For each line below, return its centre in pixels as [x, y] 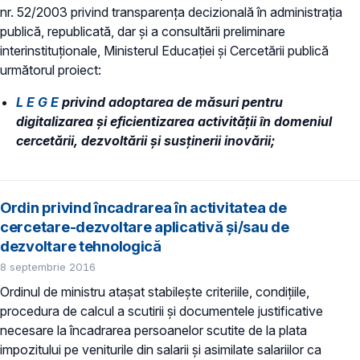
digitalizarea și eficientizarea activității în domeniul [174, 122]
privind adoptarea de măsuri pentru [171, 102]
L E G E [37, 102]
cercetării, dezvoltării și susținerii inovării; [145, 141]
